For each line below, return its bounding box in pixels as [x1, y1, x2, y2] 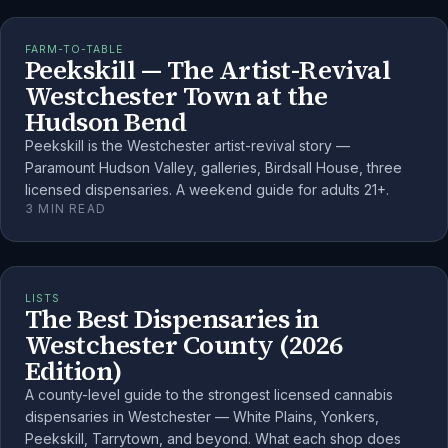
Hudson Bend [25, 103, 187, 140]
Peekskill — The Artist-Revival [25, 51, 391, 88]
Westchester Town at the [25, 77, 328, 114]
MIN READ [34, 200, 107, 216]
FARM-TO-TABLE [25, 42, 124, 56]
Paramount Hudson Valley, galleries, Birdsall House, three [25, 158, 402, 176]
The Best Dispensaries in [25, 300, 319, 337]
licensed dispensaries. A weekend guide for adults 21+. [25, 180, 389, 198]
